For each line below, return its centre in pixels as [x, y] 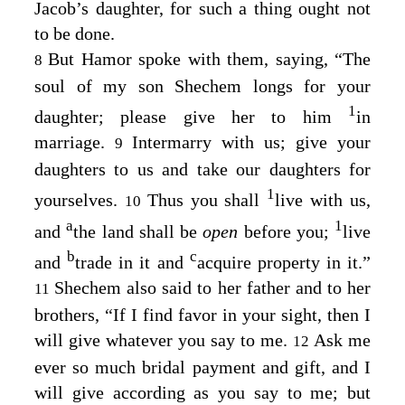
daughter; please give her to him [191, 116]
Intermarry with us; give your [251, 141]
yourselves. [80, 199]
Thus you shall [207, 199]
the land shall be [138, 232]
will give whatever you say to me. [164, 339]
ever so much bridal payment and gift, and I [202, 367]
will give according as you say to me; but [202, 392]
